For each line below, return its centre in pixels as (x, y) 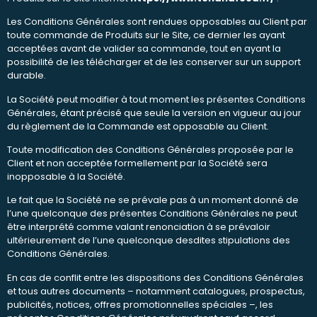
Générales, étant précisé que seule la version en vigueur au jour (154, 113)
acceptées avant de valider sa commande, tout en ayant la (144, 49)
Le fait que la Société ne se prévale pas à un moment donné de (153, 200)
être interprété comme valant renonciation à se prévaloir (139, 227)
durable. (27, 76)
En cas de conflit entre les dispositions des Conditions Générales (155, 277)
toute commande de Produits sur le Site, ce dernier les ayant (146, 35)
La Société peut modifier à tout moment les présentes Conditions (156, 99)
